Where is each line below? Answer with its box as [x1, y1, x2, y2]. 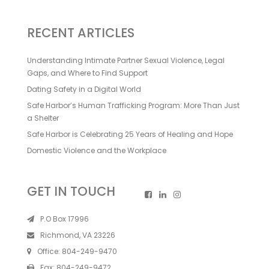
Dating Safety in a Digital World [26, 83, 141, 94]
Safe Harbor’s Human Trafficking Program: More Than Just [26, 100, 240, 110]
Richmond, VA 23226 [40, 230, 115, 241]
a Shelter [26, 112, 59, 123]
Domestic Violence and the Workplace [26, 145, 166, 156]
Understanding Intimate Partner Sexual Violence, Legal [26, 55, 225, 65]
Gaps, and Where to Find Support [26, 67, 148, 78]
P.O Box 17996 [40, 214, 89, 225]
